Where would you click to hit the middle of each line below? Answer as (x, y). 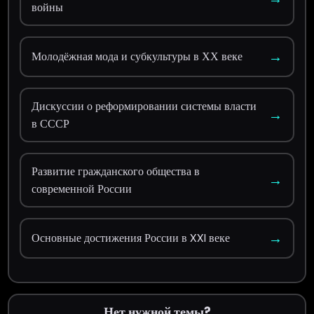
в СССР (51, 123)
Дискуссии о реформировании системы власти (144, 106)
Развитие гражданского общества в (116, 171)
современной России (82, 189)
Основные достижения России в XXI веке (131, 238)
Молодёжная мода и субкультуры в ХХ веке (137, 57)
